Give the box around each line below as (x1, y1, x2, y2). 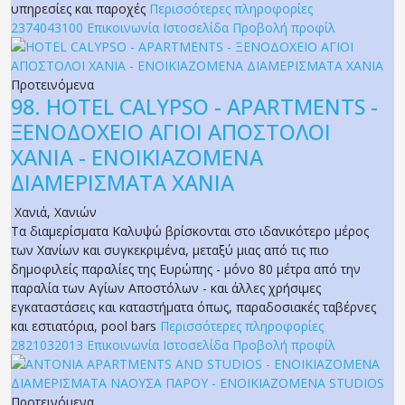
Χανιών (54, 203, 97, 221)
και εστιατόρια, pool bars (11, 317, 160, 335)
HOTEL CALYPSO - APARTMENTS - (46, 92, 378, 122)
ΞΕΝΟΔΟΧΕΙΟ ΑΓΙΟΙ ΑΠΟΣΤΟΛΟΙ (11, 118, 331, 147)
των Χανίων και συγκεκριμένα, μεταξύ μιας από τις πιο (11, 241, 329, 259)
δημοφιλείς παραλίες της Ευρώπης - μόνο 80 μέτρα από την (11, 260, 361, 278)
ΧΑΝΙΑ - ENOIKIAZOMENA (11, 143, 263, 173)
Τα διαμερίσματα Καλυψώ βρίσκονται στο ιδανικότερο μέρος (11, 222, 369, 240)
